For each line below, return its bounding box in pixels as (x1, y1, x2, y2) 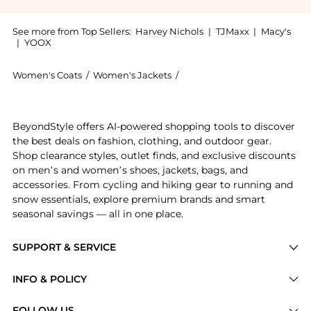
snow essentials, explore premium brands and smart (12, 193, 265, 206)
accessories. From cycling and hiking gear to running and (12, 178, 293, 192)
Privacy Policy (12, 294, 81, 308)
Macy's (260, 25, 291, 37)
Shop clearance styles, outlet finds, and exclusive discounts (12, 149, 296, 162)
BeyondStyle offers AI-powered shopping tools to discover (12, 120, 295, 133)
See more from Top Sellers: (12, 25, 131, 37)
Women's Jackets (92, 69, 171, 81)
